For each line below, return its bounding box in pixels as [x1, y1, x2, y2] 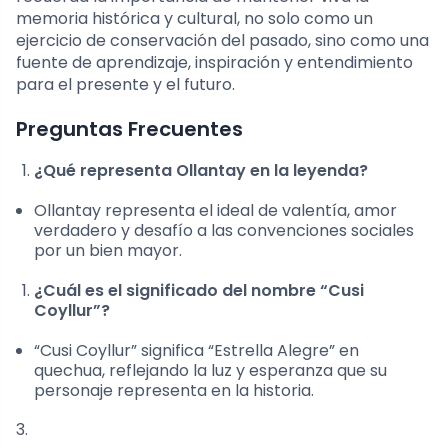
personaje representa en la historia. [34, 378, 314, 402]
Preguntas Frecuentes [16, 114, 243, 143]
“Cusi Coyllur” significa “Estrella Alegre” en [34, 338, 359, 362]
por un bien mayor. [34, 238, 182, 262]
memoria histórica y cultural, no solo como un [16, 6, 373, 30]
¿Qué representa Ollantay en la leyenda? [34, 158, 368, 182]
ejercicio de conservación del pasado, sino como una [16, 28, 429, 52]
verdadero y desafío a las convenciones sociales [34, 218, 414, 242]
